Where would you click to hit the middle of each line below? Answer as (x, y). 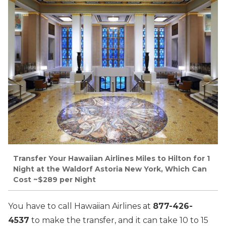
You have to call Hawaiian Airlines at (80, 206)
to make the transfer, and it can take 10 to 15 (119, 220)
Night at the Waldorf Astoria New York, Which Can (110, 169)
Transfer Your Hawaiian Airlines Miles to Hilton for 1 (111, 158)
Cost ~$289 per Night (54, 179)
